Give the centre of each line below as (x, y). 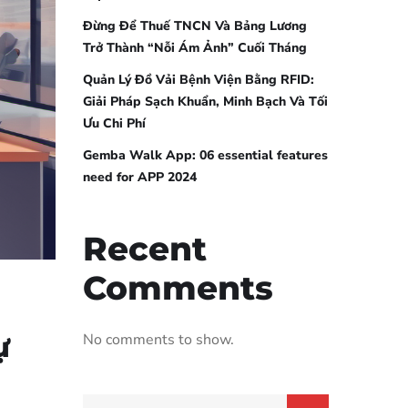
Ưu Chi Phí (114, 123)
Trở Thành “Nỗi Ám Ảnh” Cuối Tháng (195, 48)
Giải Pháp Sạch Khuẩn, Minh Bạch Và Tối (205, 102)
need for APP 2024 (140, 177)
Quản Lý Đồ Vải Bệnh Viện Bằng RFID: (199, 80)
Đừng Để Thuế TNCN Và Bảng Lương (195, 26)
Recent (145, 249)
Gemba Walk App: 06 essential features (205, 155)
